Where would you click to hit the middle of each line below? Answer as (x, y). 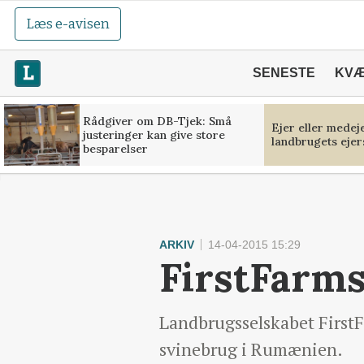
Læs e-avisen (68, 24)
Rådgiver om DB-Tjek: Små (157, 121)
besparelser (115, 148)
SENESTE (284, 73)
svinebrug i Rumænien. (251, 349)
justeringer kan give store (154, 134)
